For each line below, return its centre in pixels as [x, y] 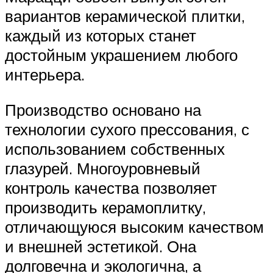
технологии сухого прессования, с [127, 129]
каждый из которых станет [101, 36]
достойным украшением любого [121, 55]
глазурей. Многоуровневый [103, 168]
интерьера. [45, 75]
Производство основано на [103, 109]
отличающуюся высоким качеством [134, 226]
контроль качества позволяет [111, 187]
